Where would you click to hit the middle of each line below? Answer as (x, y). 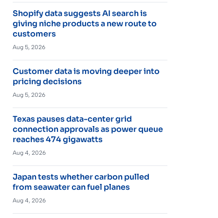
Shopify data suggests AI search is (80, 13)
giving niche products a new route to (84, 23)
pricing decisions (47, 81)
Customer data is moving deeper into (86, 71)
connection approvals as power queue (88, 129)
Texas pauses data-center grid (72, 119)
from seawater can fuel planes (71, 187)
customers (34, 34)
